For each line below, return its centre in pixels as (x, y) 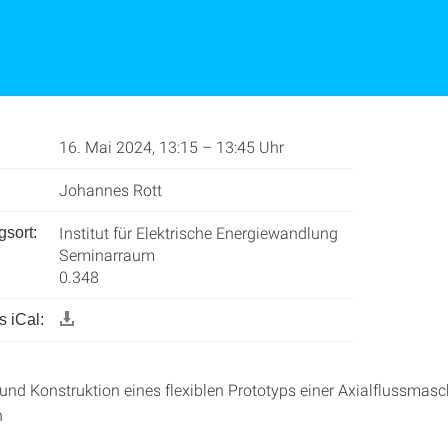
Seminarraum (107, 254)
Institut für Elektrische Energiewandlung (198, 232)
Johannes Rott (110, 189)
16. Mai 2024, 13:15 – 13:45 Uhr (171, 146)
